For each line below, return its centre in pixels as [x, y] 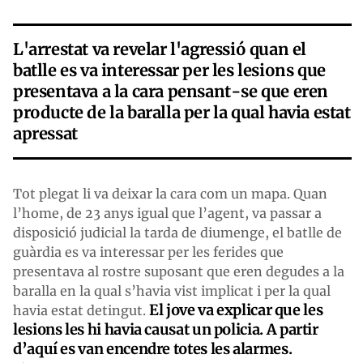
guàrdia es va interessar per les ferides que [148, 252]
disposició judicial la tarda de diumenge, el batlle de [177, 232]
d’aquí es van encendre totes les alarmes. [153, 348]
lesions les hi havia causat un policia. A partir [166, 329]
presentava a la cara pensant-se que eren [171, 91]
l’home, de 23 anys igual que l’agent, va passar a [167, 213]
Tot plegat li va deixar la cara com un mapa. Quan [170, 193]
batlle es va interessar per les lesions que [169, 70]
